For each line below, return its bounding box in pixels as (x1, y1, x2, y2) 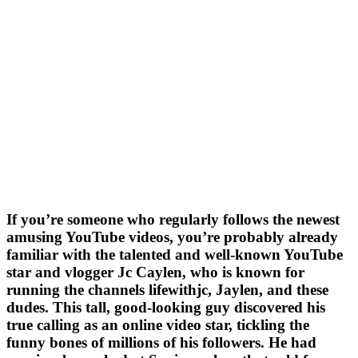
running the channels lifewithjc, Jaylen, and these (6, 281, 328, 299)
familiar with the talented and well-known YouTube (6, 246, 343, 264)
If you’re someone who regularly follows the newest (6, 211, 340, 229)
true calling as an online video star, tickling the (6, 316, 309, 334)
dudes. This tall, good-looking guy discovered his (6, 299, 325, 316)
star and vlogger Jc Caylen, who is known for (6, 264, 304, 281)
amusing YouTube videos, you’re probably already (6, 229, 338, 246)
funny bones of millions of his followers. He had (6, 334, 316, 352)
